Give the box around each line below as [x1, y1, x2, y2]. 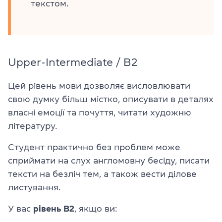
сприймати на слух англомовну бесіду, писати [8, 156, 210, 165]
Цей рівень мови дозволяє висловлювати [8, 81, 190, 90]
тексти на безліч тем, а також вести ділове [8, 169, 197, 178]
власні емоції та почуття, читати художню [8, 108, 191, 117]
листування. [8, 183, 60, 192]
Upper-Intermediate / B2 [8, 56, 137, 67]
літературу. [8, 121, 57, 130]
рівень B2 [31, 204, 74, 213]
